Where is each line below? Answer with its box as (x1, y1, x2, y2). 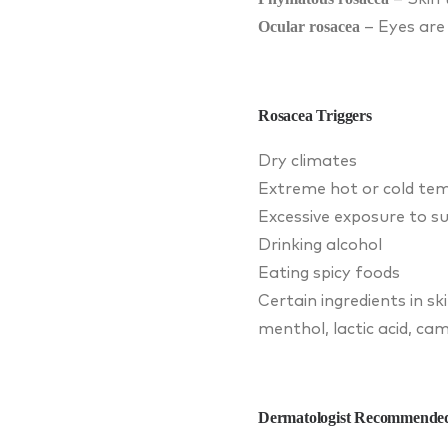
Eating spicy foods (258, 264, 400, 281)
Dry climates (258, 152, 357, 169)
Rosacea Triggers (258, 106, 372, 124)
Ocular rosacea (258, 17, 360, 35)
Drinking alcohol (258, 236, 382, 253)
